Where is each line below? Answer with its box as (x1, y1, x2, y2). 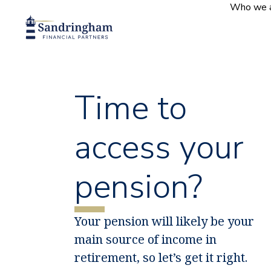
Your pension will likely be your (74, 213, 255, 230)
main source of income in (74, 231, 217, 248)
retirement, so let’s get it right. (74, 249, 248, 266)
